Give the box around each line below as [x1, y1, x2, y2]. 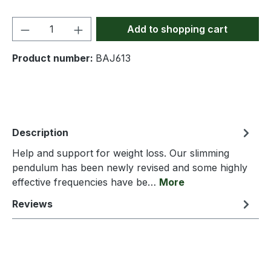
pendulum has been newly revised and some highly [12, 162, 247, 174]
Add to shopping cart [127, 23, 228, 35]
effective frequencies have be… [12, 176, 159, 188]
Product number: [12, 52, 96, 64]
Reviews [12, 198, 53, 210]
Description [12, 126, 68, 139]
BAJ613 [96, 52, 131, 64]
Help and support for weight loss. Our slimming [12, 147, 229, 159]
